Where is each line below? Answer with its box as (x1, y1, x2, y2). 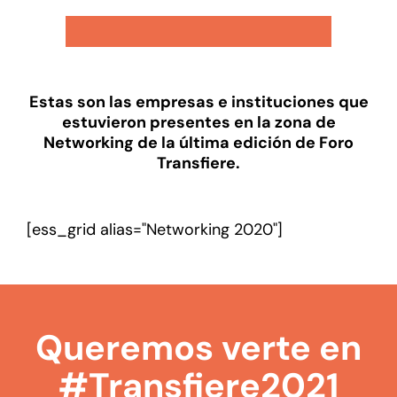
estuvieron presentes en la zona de (61, 112, 336, 133)
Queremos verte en (35, 325, 362, 370)
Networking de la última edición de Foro (43, 132, 354, 153)
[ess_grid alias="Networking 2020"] (27, 219, 283, 240)
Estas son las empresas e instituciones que (28, 91, 369, 113)
